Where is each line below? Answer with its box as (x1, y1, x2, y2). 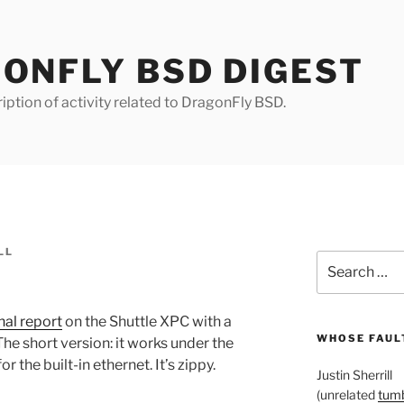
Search (315, 252, 359, 267)
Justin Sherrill (316, 367, 392, 383)
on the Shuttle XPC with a (62, 312, 232, 330)
